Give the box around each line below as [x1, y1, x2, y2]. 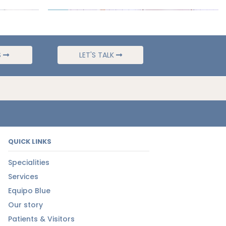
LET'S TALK [79, 49, 116, 60]
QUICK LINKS [8, 136, 51, 146]
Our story [8, 199, 43, 210]
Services [8, 171, 38, 182]
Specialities [8, 157, 49, 167]
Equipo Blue [8, 185, 50, 196]
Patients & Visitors [8, 213, 75, 224]
